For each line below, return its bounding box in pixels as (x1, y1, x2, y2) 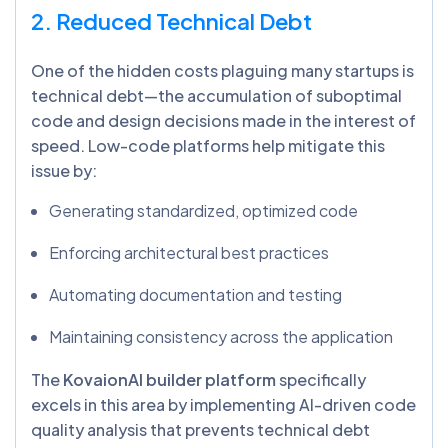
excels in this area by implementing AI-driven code (31, 394, 416, 416)
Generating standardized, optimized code (49, 200, 358, 222)
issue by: (31, 160, 97, 182)
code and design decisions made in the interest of (31, 110, 416, 132)
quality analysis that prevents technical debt (31, 419, 370, 441)
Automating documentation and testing (49, 284, 342, 306)
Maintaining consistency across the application (49, 326, 393, 348)
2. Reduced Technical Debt (31, 7, 312, 36)
